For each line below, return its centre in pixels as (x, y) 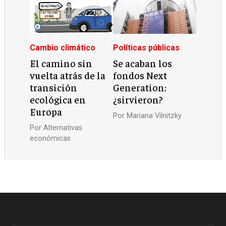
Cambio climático (63, 48)
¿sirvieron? (138, 99)
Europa (46, 111)
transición (54, 87)
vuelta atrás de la (68, 75)
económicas (50, 139)
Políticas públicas (146, 48)
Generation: (140, 87)
